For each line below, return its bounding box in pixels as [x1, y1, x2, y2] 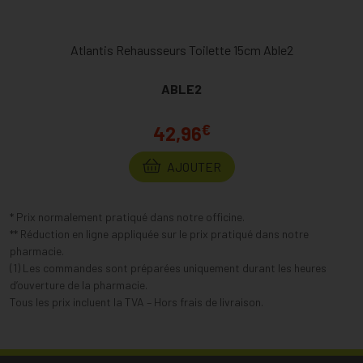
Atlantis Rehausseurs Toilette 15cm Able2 [70, 42, 293, 58]
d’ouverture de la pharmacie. [10, 278, 147, 293]
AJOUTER [164, 159, 221, 175]
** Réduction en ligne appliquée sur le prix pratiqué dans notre [10, 227, 309, 241]
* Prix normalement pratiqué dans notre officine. [10, 210, 245, 224]
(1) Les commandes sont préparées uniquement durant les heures [10, 261, 327, 275]
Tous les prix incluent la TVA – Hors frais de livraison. [10, 295, 263, 310]
